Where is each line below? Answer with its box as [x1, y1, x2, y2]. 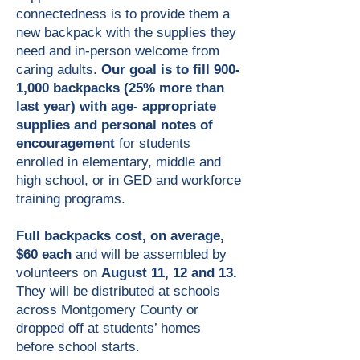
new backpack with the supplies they [16, 25, 236, 40]
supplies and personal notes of [16, 117, 213, 133]
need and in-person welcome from [16, 43, 219, 59]
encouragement [16, 136, 119, 151]
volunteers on [16, 265, 101, 280]
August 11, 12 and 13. [101, 265, 237, 280]
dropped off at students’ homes [16, 321, 201, 336]
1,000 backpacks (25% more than [16, 80, 224, 96]
